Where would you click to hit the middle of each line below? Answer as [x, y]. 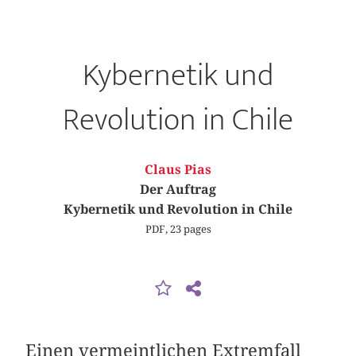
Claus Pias [178, 170]
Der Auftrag [178, 190]
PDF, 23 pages [178, 228]
